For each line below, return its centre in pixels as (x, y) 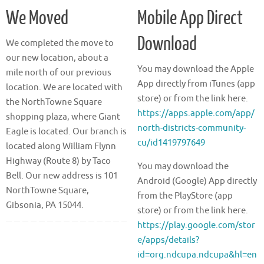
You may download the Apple (195, 70)
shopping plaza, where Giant (63, 117)
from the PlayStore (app (185, 196)
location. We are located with (64, 88)
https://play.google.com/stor (196, 226)
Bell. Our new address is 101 (62, 176)
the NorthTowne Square (54, 103)
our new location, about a (57, 58)
